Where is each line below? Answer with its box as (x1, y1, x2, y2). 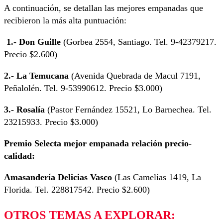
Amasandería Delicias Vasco (4, 172, 114, 182)
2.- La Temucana (4, 70, 71, 81)
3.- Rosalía (4, 104, 47, 114)
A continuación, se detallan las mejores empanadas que (4, 2, 203, 13)
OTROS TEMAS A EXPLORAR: (4, 208, 175, 222)
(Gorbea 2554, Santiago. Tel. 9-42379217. (63, 36, 217, 47)
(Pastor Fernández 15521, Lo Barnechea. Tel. (47, 104, 212, 114)
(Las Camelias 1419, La (114, 172, 201, 182)
